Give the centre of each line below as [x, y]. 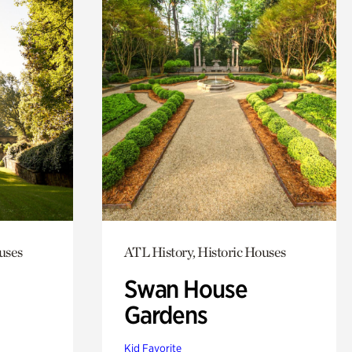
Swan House [185, 289]
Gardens [165, 315]
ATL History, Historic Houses [205, 251]
